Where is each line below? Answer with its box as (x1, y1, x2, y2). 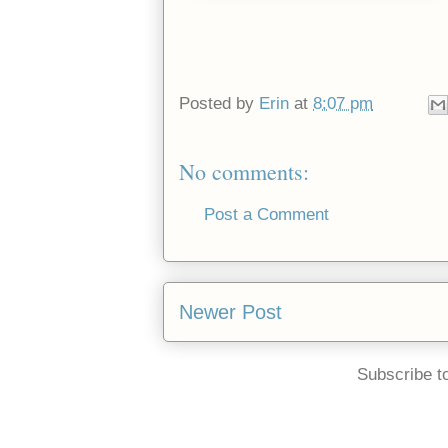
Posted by (179, 93, 259, 113)
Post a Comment (204, 204, 329, 224)
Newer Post (179, 301, 282, 324)
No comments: (179, 156, 309, 186)
